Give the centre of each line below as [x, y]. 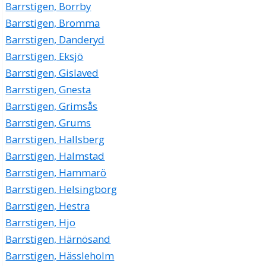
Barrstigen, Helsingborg [61, 189]
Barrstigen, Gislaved [52, 72]
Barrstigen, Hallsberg [55, 139]
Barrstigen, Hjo [41, 222]
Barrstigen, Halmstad [55, 156]
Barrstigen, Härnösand [58, 239]
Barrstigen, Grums [48, 122]
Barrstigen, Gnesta [48, 89]
